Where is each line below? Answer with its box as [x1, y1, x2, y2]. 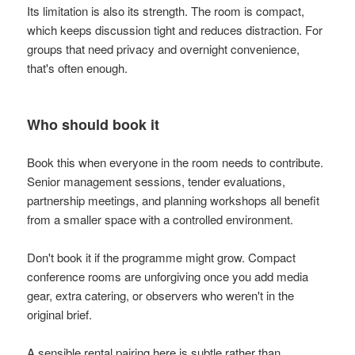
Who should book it [27, 113, 160, 135]
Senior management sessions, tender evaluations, [27, 172, 286, 189]
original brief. [27, 305, 93, 323]
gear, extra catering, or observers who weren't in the [27, 286, 295, 303]
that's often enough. [27, 59, 128, 76]
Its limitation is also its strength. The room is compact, [27, 2, 305, 19]
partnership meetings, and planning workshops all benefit [27, 191, 320, 208]
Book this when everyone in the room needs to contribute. [27, 153, 324, 170]
